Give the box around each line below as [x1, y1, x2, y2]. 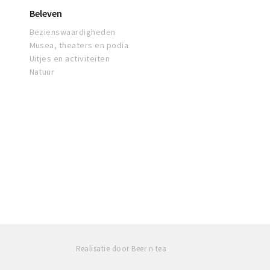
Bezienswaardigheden [29, 27, 116, 37]
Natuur [29, 66, 55, 77]
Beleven [29, 7, 62, 19]
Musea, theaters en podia [29, 40, 129, 51]
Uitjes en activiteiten [29, 53, 110, 64]
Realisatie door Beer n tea [75, 243, 166, 254]
